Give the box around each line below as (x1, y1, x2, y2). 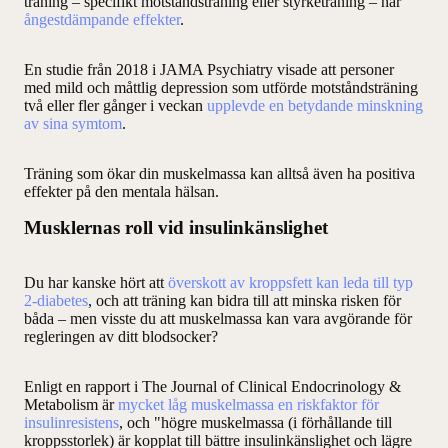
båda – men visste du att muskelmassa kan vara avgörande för (24, 310, 412, 328)
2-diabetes (24, 292, 88, 310)
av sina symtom (24, 115, 122, 133)
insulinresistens (24, 414, 119, 432)
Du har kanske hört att (24, 274, 168, 292)
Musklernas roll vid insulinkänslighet (24, 217, 328, 239)
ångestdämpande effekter (24, 11, 180, 29)
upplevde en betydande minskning (207, 97, 423, 115)
